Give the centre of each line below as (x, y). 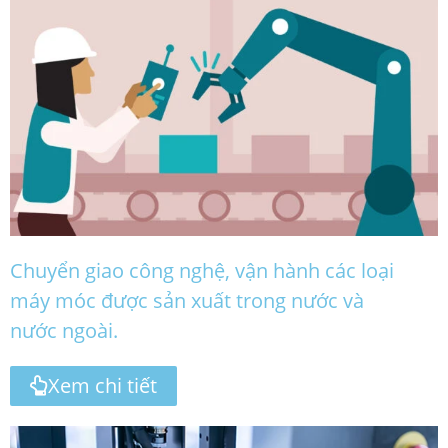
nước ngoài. (64, 331)
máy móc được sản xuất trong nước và (187, 301)
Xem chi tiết (102, 386)
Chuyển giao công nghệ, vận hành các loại (202, 271)
